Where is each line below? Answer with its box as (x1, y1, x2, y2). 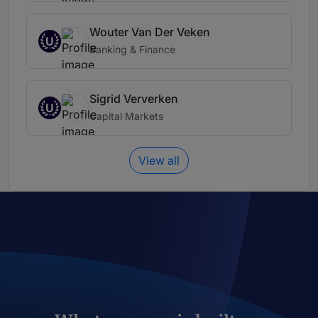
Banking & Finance (89, 43, 175, 56)
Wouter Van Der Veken (89, 25, 210, 40)
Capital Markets (89, 110, 163, 123)
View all (138, 153, 180, 168)
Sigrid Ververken (89, 92, 178, 106)
